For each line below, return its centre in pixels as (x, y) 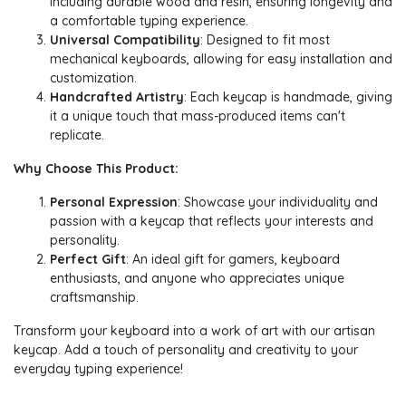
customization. (93, 77)
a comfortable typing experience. (149, 20)
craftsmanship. (94, 297)
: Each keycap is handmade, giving (288, 97)
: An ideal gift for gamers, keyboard (233, 259)
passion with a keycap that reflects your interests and (212, 221)
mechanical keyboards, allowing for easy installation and (221, 58)
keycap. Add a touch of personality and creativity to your (186, 349)
